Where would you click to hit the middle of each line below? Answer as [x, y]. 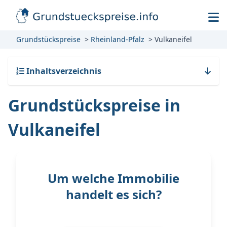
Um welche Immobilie [113, 178]
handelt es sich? [113, 194]
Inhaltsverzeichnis [63, 71]
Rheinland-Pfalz [118, 39]
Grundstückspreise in [94, 105]
